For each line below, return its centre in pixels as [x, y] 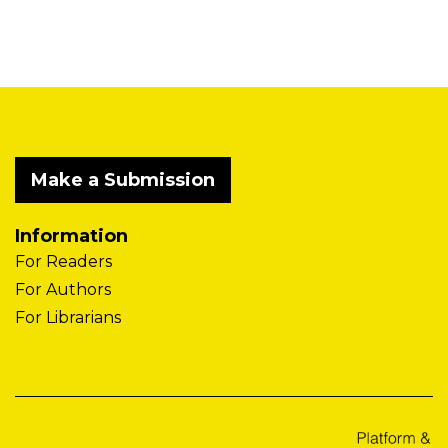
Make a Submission [123, 180]
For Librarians [68, 318]
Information [71, 236]
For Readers [63, 262]
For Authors [63, 290]
